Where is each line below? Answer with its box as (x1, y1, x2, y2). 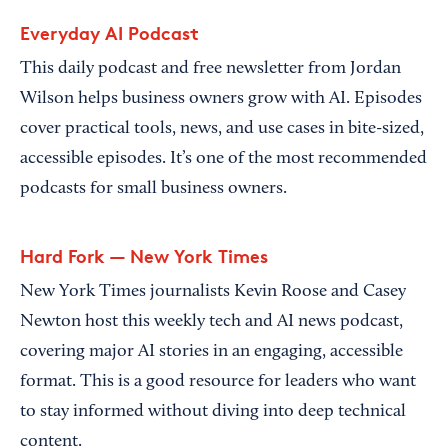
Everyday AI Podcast (20, 21, 199, 45)
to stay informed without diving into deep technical (20, 403, 406, 422)
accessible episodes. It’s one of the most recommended (20, 150, 427, 169)
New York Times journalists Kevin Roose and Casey (20, 283, 406, 302)
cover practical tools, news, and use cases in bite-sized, (20, 120, 424, 139)
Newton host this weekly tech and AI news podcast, (20, 313, 403, 332)
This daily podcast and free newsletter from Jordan (20, 60, 401, 79)
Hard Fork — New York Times (20, 244, 268, 268)
